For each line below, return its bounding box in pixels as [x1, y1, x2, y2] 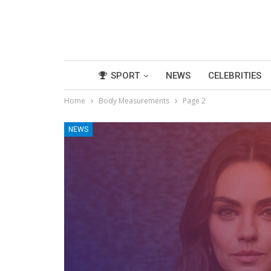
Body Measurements [99, 96, 169, 106]
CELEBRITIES [208, 70, 261, 81]
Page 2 [183, 96, 206, 106]
